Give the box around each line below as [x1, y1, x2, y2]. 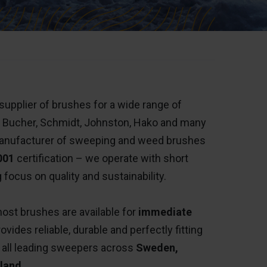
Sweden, [136, 241, 178, 254]
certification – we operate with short [14, 152, 188, 164]
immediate [138, 206, 192, 218]
